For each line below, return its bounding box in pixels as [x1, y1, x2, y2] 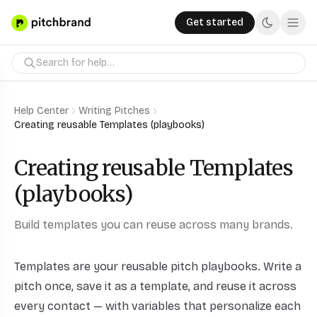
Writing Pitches [79, 105, 150, 117]
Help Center [14, 105, 69, 117]
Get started [186, 16, 243, 28]
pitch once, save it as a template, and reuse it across [14, 279, 296, 293]
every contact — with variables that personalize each [14, 299, 301, 313]
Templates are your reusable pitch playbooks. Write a [14, 260, 301, 273]
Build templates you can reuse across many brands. [14, 218, 293, 231]
